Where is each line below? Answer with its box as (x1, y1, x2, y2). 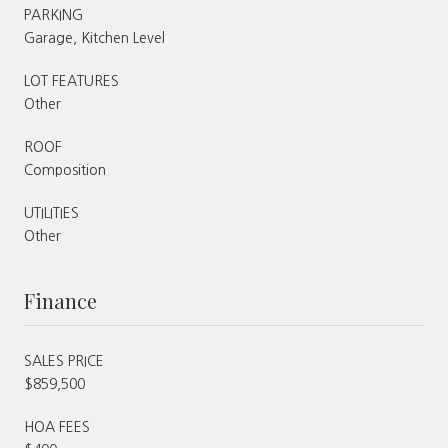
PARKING (24, 7, 83, 22)
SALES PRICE (24, 353, 104, 368)
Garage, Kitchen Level (24, 30, 165, 45)
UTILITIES (24, 205, 79, 220)
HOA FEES (24, 419, 90, 434)
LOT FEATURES (24, 73, 119, 88)
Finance (24, 286, 97, 314)
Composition (24, 162, 106, 177)
